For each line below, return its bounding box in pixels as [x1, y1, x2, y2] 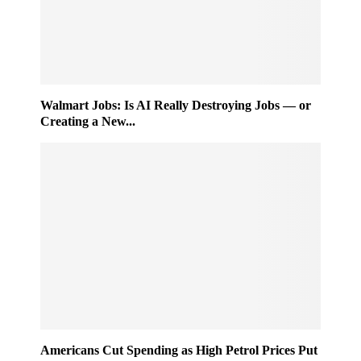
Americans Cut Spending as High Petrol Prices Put [40, 343, 317, 357]
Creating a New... [40, 114, 135, 128]
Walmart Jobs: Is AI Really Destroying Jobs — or [40, 98, 311, 112]
